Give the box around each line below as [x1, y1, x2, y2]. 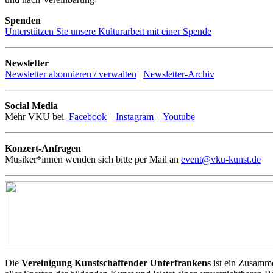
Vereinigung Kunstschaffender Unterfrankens [21, 257, 211, 268]
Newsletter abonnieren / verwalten [5, 68, 136, 79]
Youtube [160, 111, 195, 122]
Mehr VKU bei [5, 111, 66, 122]
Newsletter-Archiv [143, 68, 214, 79]
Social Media [5, 100, 68, 111]
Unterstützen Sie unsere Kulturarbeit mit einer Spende [5, 26, 211, 37]
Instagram [113, 111, 154, 122]
